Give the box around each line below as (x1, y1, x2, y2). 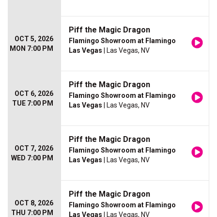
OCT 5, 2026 (15, 35, 53, 43)
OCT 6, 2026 (15, 90, 53, 98)
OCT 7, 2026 (15, 144, 53, 153)
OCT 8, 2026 (15, 199, 53, 207)
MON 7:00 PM (10, 45, 53, 53)
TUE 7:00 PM (12, 99, 53, 108)
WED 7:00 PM (11, 154, 53, 162)
